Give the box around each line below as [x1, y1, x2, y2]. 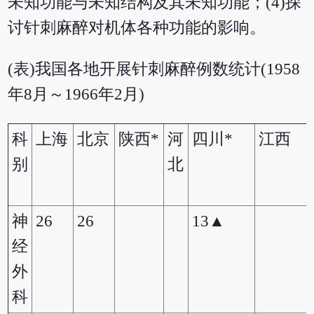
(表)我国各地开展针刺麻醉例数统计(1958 [8, 60, 301, 78]
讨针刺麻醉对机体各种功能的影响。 [8, 19, 266, 37]
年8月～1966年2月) [8, 86, 145, 104]
